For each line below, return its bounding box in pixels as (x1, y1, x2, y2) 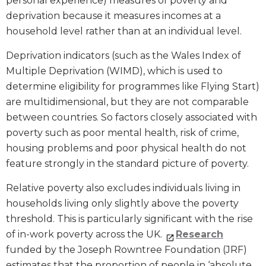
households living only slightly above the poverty (6, 198, 239, 210)
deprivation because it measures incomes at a (6, 10, 221, 22)
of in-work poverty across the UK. (6, 229, 164, 240)
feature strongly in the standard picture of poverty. (6, 158, 249, 170)
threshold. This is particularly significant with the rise (6, 213, 253, 225)
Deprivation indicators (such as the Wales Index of (6, 50, 241, 62)
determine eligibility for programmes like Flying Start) (6, 81, 259, 93)
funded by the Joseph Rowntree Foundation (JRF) (6, 244, 247, 256)
